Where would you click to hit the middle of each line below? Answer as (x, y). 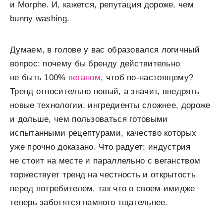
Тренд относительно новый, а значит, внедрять (105, 92)
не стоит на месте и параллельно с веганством (105, 161)
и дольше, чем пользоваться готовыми (89, 119)
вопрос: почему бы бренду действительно (95, 64)
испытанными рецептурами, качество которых (103, 133)
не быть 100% (39, 78)
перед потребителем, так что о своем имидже (103, 189)
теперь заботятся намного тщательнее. (89, 203)
